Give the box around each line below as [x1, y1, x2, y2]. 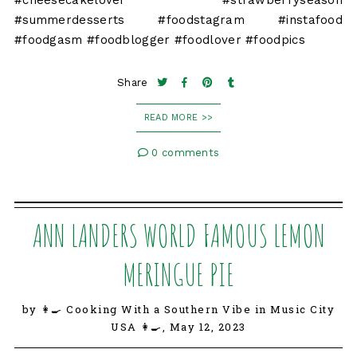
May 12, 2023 [169, 320, 246, 335]
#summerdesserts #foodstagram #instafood [14, 13, 343, 28]
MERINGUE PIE [123, 255, 234, 294]
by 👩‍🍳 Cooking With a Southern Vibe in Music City [22, 302, 335, 317]
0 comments [148, 147, 220, 159]
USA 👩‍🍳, [111, 320, 170, 335]
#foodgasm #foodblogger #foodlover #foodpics [14, 33, 305, 48]
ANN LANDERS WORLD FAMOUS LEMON [32, 216, 325, 255]
